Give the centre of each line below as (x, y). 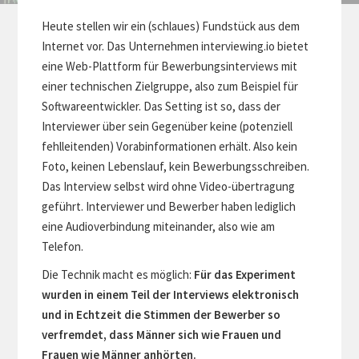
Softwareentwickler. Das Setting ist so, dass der (161, 106)
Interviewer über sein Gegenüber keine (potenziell (167, 126)
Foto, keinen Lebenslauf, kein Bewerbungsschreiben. (176, 166)
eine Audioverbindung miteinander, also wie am (159, 226)
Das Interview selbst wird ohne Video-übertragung (169, 186)
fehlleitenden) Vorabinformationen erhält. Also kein (170, 146)
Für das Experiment (245, 274)
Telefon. (63, 246)
